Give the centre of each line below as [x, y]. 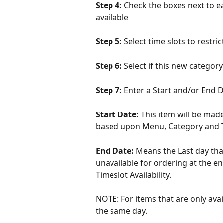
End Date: [116, 151]
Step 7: [110, 90]
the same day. [121, 211]
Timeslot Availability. [133, 174]
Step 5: [110, 42]
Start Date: [118, 115]
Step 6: [110, 66]
